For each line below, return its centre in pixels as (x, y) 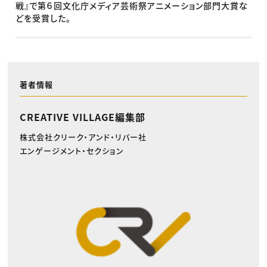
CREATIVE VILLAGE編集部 (82, 117)
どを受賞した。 (44, 18)
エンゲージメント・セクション (72, 150)
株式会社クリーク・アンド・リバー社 (83, 136)
